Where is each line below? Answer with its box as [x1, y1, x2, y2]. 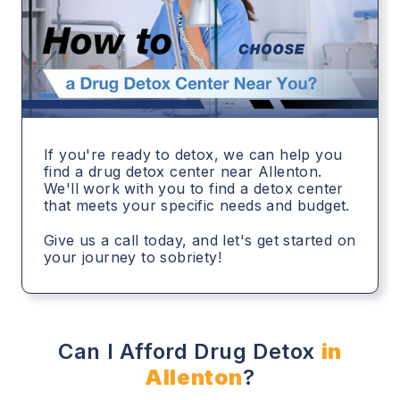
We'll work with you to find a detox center [44, 179, 344, 198]
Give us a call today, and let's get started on [44, 231, 356, 250]
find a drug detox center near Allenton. [44, 162, 322, 181]
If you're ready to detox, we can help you [44, 146, 343, 164]
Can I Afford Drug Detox [58, 338, 315, 365]
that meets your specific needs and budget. [44, 196, 350, 215]
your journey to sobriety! [44, 248, 221, 267]
